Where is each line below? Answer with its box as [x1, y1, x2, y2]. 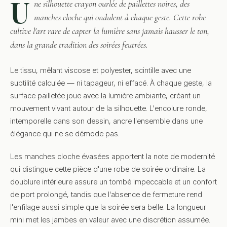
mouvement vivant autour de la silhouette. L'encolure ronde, [10, 103, 207, 112]
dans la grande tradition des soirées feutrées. [10, 39, 148, 50]
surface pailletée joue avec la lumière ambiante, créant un [10, 91, 201, 100]
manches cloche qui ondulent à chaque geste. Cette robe [34, 11, 206, 23]
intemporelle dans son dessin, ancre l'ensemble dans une [10, 116, 203, 125]
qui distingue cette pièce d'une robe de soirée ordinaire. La [10, 164, 206, 173]
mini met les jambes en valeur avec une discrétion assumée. [10, 215, 210, 224]
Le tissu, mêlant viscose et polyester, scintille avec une [10, 65, 191, 74]
